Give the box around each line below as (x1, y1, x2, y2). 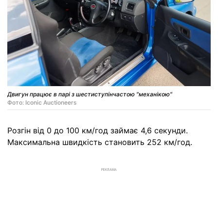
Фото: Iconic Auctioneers (7, 98, 76, 106)
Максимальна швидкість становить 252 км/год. (7, 137, 192, 147)
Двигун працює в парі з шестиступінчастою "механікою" (7, 90, 172, 98)
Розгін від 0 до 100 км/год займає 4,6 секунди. (7, 125, 188, 135)
